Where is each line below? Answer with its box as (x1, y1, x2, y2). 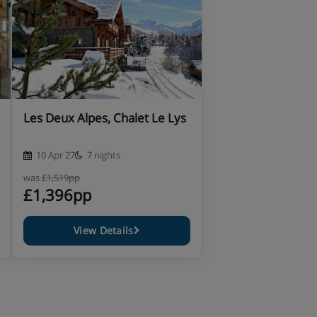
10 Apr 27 (36, 149, 75, 161)
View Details (74, 224, 134, 237)
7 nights (87, 149, 120, 161)
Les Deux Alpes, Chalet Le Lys (23, 110, 186, 126)
